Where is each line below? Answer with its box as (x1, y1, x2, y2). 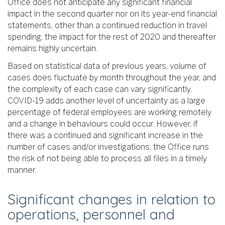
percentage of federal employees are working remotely (8, 107, 211, 117)
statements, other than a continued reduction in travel (8, 21, 207, 31)
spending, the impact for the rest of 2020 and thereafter (8, 32, 216, 42)
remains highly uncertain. (8, 44, 97, 54)
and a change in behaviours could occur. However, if (8, 119, 198, 129)
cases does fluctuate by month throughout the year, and (8, 72, 216, 82)
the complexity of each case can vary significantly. (8, 84, 192, 94)
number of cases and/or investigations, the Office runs (8, 142, 209, 152)
